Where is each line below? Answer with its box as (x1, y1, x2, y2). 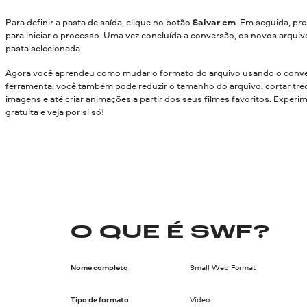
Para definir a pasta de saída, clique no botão (5, 16, 193, 29)
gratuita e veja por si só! (5, 105, 104, 118)
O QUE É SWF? (71, 223, 271, 242)
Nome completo (71, 262, 129, 273)
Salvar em (193, 16, 236, 29)
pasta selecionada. (5, 42, 82, 55)
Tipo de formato (71, 295, 130, 305)
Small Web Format (189, 262, 256, 273)
